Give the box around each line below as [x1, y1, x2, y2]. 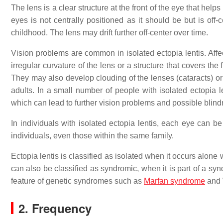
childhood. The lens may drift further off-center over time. [11, 28, 208, 37]
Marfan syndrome [144, 177, 205, 185]
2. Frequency [18, 200, 92, 217]
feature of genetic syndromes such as [11, 177, 144, 185]
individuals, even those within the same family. [11, 131, 174, 140]
